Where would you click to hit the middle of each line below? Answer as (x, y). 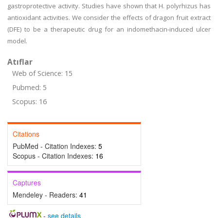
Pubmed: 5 (29, 87)
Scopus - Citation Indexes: (54, 156)
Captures (27, 182)
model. (17, 41)
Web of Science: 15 (42, 73)
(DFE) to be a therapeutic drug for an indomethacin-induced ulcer (109, 29)
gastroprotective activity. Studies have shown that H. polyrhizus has (109, 6)
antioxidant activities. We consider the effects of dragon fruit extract (109, 18)
